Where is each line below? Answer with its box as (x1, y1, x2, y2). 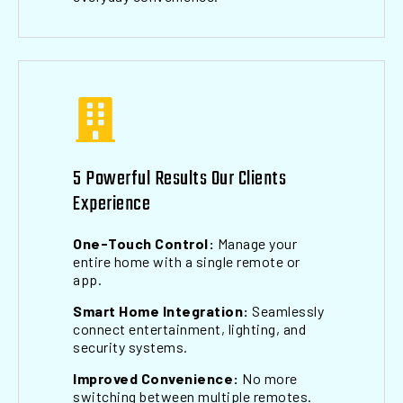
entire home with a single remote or (73, 253, 300, 270)
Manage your (214, 235, 297, 252)
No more (238, 370, 298, 387)
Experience (73, 188, 150, 220)
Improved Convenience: (73, 370, 239, 387)
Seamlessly (248, 302, 324, 319)
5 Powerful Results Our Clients (73, 163, 286, 195)
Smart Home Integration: (73, 302, 249, 319)
